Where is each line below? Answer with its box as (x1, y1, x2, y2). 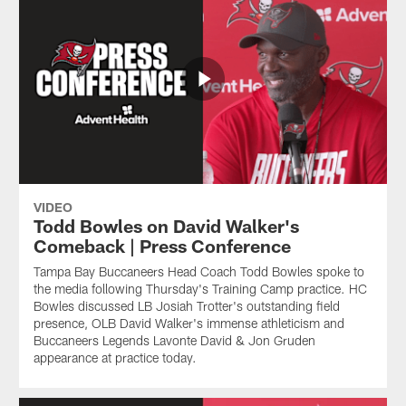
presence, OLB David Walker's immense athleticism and (33, 315, 344, 332)
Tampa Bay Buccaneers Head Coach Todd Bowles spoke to (33, 264, 364, 280)
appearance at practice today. (33, 350, 197, 366)
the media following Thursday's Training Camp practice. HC (33, 281, 367, 297)
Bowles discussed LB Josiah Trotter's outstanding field (33, 298, 340, 314)
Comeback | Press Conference (33, 235, 291, 257)
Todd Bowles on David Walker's (33, 215, 299, 237)
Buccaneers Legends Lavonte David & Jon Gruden (33, 333, 315, 349)
